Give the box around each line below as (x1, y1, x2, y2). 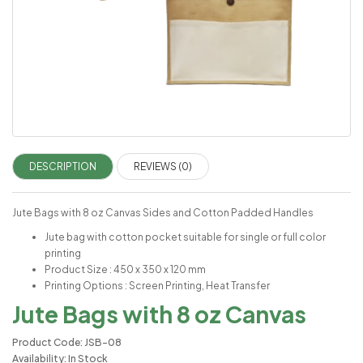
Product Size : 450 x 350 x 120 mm (45, 263, 206, 276)
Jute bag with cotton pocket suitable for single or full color (45, 231, 326, 244)
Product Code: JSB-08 (12, 336, 122, 349)
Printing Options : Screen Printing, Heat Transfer (45, 280, 270, 293)
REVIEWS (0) (134, 160, 192, 173)
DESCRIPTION (29, 160, 96, 173)
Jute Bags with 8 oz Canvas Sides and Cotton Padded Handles (12, 207, 314, 220)
